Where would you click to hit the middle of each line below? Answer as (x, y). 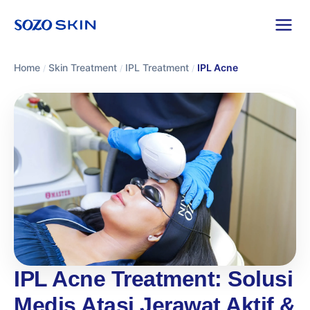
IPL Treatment (157, 67)
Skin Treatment (83, 67)
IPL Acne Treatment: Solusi (153, 279)
